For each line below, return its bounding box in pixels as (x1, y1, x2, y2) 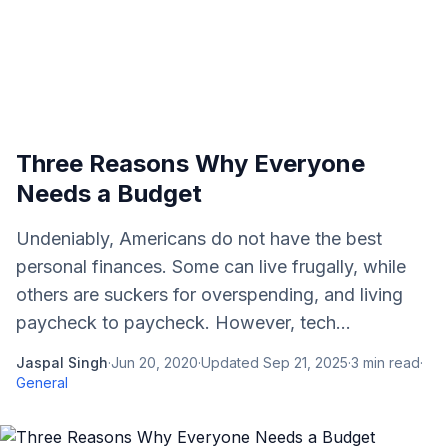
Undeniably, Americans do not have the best (16, 228, 382, 249)
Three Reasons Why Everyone (16, 149, 365, 178)
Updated (201, 354, 263, 371)
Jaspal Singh (16, 354, 108, 371)
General (16, 374, 68, 391)
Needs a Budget (16, 179, 202, 208)
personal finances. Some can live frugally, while (16, 256, 406, 277)
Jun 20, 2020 (111, 354, 198, 371)
